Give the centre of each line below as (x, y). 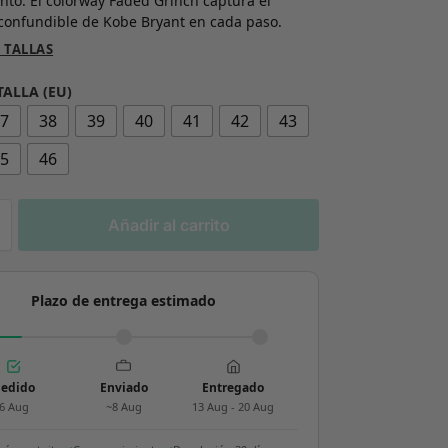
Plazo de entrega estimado (124, 301)
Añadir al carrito (168, 225)
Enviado (123, 388)
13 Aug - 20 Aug (233, 407)
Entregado (233, 388)
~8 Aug (123, 407)
